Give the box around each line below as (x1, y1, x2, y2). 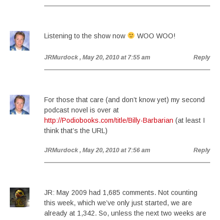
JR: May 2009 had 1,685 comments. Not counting (44, 189, 197, 196)
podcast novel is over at (44, 106, 119, 114)
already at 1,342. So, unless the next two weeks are (44, 209, 206, 217)
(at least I (173, 116, 205, 124)
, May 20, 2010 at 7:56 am (80, 147, 150, 154)
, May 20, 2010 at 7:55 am (80, 54, 150, 61)
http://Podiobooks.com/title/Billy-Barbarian (44, 116, 173, 124)
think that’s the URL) (44, 127, 108, 135)
